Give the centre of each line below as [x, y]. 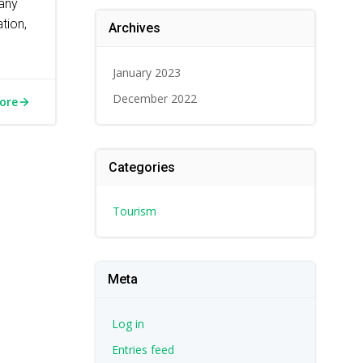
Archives [134, 28]
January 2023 [146, 73]
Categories [141, 167]
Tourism [134, 211]
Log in [128, 324]
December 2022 [154, 98]
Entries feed [143, 350]
